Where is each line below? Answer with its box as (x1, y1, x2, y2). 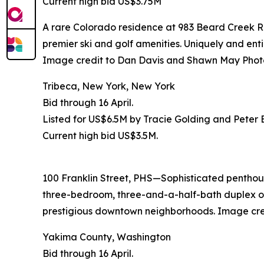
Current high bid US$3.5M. (42, 130, 158, 142)
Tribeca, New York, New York (42, 80, 175, 93)
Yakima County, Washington (42, 231, 171, 243)
